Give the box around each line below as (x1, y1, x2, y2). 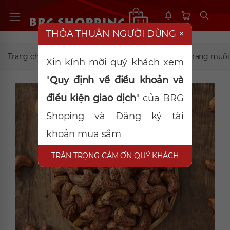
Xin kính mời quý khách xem (46, 56, 184, 68)
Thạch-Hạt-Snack (60, 51, 121, 61)
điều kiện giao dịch (46, 92, 136, 104)
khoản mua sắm (46, 128, 122, 140)
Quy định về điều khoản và (49, 74, 184, 86)
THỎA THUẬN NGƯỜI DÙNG (46, 28, 179, 40)
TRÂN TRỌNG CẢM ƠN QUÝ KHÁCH (51, 150, 179, 160)
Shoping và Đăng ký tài (46, 110, 184, 122)
